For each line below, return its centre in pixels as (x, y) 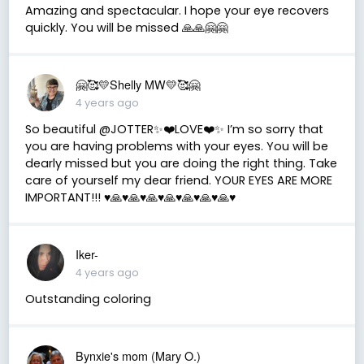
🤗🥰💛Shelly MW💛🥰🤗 (137, 84)
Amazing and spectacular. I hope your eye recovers (177, 10)
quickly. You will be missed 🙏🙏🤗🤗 (126, 27)
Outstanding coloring (88, 299)
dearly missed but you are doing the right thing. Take (181, 163)
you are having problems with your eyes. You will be (176, 146)
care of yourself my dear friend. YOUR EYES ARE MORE (178, 180)
